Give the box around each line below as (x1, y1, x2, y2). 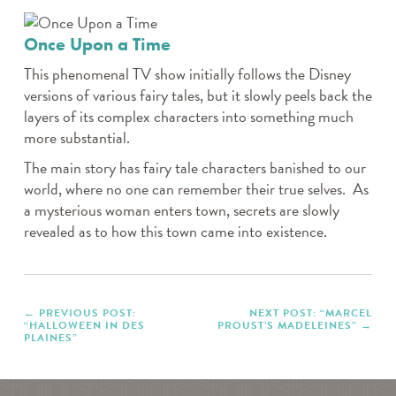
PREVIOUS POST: (38, 305, 136, 322)
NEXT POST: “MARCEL (249, 305, 373, 322)
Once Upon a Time (23, 33, 171, 57)
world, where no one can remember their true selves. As (23, 177, 369, 202)
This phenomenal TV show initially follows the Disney (23, 62, 351, 87)
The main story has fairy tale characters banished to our (23, 156, 366, 180)
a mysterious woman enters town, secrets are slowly (23, 198, 339, 223)
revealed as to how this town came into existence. (23, 219, 327, 244)
